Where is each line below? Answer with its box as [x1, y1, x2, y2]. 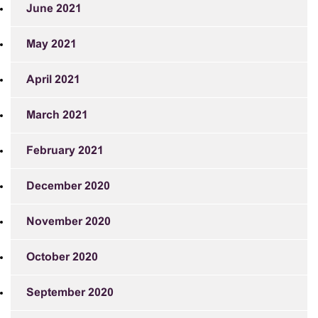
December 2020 [26, 181, 110, 192]
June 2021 [26, 4, 82, 14]
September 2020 [26, 287, 114, 298]
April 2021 [26, 75, 80, 85]
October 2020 [26, 252, 98, 263]
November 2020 [26, 216, 111, 227]
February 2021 [26, 146, 104, 156]
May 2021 [26, 39, 77, 50]
